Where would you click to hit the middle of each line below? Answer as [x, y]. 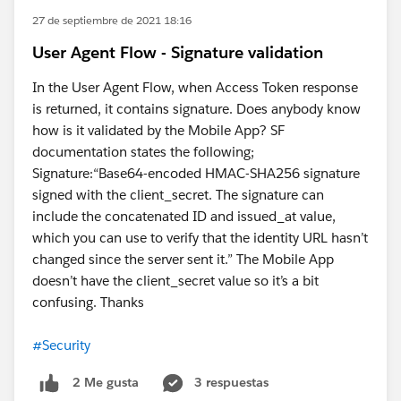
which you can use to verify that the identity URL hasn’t [200, 238]
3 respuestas [231, 382]
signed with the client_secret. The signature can [178, 195]
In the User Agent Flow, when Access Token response [195, 87]
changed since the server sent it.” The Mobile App [183, 259]
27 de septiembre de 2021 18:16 [112, 20]
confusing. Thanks [88, 302]
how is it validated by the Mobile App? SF [158, 130]
